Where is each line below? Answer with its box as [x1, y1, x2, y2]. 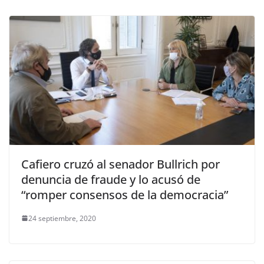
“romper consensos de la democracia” [21, 186, 228, 203]
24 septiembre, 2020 [28, 213, 96, 223]
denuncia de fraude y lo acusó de [21, 171, 200, 187]
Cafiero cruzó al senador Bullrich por [21, 156, 220, 172]
